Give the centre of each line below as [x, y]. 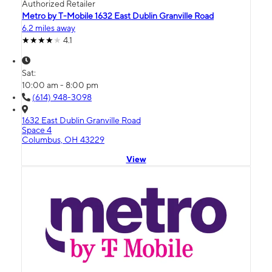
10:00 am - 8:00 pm [60, 85]
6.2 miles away [49, 28]
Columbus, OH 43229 [63, 140]
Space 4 [37, 130]
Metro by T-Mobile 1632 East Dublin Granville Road [118, 16]
